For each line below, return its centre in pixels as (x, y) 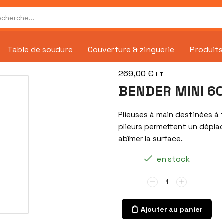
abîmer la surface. (151, 139)
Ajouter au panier (171, 209)
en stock (172, 159)
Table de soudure (40, 49)
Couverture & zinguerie (131, 49)
